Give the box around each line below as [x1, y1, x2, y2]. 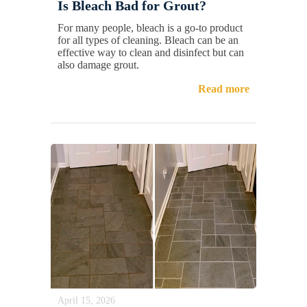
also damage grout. [58, 59, 139, 71]
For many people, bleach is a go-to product [58, 22, 243, 34]
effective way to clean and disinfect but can [58, 47, 244, 59]
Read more [198, 83, 249, 95]
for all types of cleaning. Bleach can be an [58, 34, 238, 47]
